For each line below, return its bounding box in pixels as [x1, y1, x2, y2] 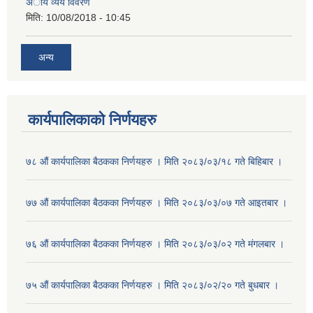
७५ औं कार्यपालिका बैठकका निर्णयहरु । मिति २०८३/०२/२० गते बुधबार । [26, 279, 279, 291]
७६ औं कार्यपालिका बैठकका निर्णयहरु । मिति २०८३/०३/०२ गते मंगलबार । [26, 238, 284, 249]
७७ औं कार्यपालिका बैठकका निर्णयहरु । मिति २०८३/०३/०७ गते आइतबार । [26, 196, 287, 208]
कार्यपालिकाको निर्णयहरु [28, 110, 156, 129]
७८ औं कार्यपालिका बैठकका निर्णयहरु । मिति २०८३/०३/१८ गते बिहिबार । [26, 155, 282, 167]
